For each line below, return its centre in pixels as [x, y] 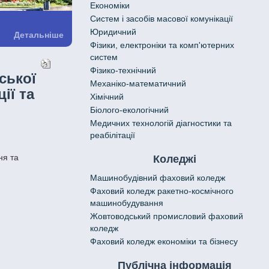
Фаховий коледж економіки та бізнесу [164, 241]
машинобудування [126, 203]
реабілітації [112, 135]
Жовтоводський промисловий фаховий [166, 216]
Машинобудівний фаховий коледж [157, 178]
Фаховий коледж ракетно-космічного [162, 191]
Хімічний [107, 97]
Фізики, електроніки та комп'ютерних [162, 45]
